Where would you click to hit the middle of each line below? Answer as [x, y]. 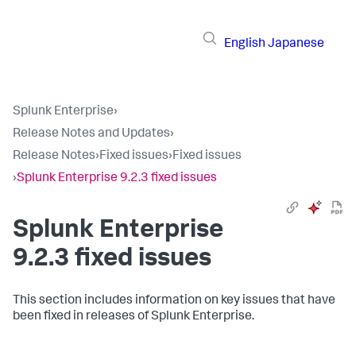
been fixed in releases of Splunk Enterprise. [133, 317]
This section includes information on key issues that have [174, 301]
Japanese [296, 44]
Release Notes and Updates [91, 134]
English [245, 44]
